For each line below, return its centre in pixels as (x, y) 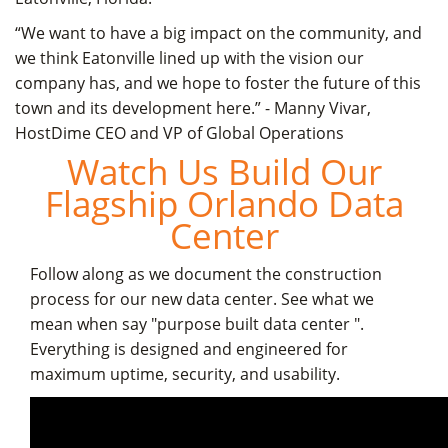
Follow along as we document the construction (206, 273)
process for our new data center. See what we (202, 298)
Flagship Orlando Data (224, 203)
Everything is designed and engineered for (189, 348)
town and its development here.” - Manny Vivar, (193, 107)
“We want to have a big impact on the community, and (218, 32)
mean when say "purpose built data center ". (197, 323)
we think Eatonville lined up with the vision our (189, 57)
